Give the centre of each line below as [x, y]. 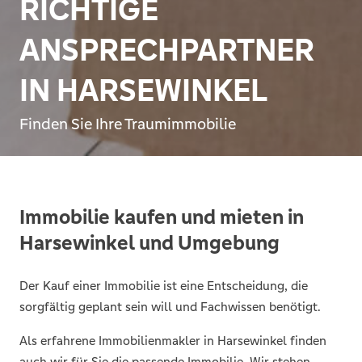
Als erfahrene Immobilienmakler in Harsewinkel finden [173, 340]
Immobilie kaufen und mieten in [162, 217]
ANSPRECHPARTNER [167, 50]
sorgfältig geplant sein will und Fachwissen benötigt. [170, 306]
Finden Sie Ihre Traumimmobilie [128, 123]
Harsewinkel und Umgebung [149, 242]
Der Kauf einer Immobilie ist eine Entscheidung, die [164, 285]
